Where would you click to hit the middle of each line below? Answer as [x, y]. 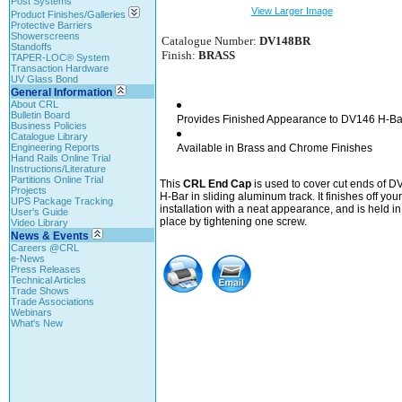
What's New [37, 323]
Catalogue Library [49, 136]
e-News [28, 258]
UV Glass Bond [44, 79]
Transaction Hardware [60, 68]
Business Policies [49, 126]
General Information [61, 92]
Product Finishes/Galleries [70, 14]
